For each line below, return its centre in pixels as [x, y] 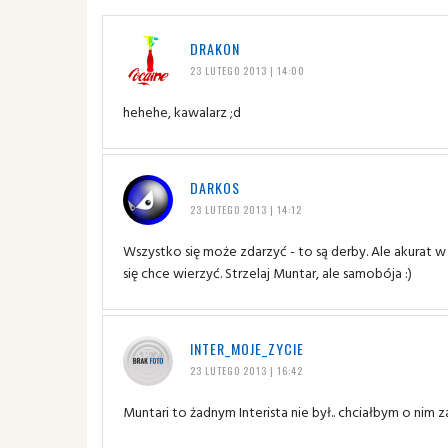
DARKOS [214, 187]
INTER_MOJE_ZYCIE [246, 348]
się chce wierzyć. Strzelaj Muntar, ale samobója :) [267, 272]
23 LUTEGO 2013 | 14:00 [247, 70]
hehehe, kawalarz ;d [182, 111]
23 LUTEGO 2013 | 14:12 [245, 209]
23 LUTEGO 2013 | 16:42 [246, 370]
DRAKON [214, 48]
